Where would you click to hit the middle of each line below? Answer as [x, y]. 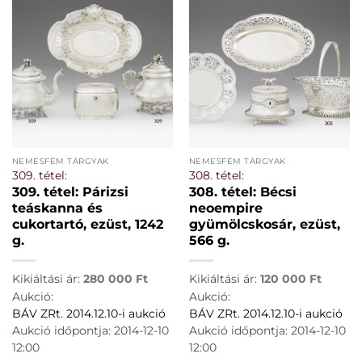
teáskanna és [57, 208]
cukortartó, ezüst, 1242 [87, 224]
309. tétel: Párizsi [70, 192]
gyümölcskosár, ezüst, [264, 224]
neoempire [225, 208]
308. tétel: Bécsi [242, 192]
